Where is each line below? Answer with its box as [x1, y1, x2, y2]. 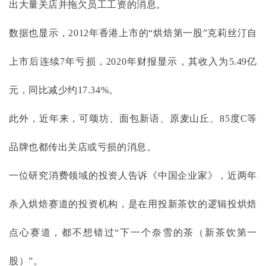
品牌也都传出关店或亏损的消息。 [9, 141, 157, 152]
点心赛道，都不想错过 [9, 227, 115, 237]
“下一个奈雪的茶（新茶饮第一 [115, 227, 257, 237]
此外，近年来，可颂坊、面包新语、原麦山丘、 [9, 113, 220, 123]
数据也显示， [9, 27, 69, 38]
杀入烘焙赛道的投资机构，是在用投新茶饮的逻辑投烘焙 [9, 198, 257, 209]
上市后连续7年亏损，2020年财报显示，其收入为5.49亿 [9, 56, 257, 66]
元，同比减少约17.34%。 [9, 84, 119, 95]
